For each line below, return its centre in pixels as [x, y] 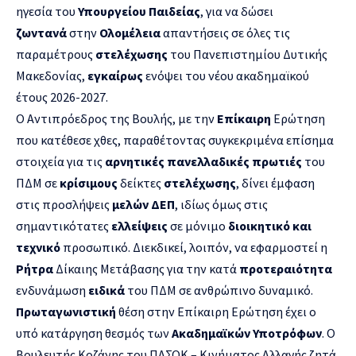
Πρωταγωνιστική [66, 311]
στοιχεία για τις [60, 161]
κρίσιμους [90, 182]
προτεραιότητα [286, 268]
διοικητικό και [270, 225]
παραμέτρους [56, 54]
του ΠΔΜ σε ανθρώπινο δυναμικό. [220, 290]
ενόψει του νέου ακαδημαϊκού [226, 75]
